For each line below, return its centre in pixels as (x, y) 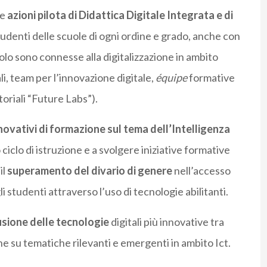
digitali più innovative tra (166, 222)
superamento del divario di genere (89, 171)
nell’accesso (201, 171)
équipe (171, 78)
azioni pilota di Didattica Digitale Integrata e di (119, 15)
